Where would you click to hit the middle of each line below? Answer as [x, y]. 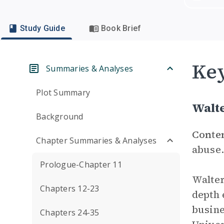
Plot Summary [63, 92]
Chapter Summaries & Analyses [96, 140]
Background [60, 116]
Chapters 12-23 [70, 188]
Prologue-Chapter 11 [81, 164]
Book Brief [121, 28]
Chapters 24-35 [70, 212]
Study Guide [42, 28]
